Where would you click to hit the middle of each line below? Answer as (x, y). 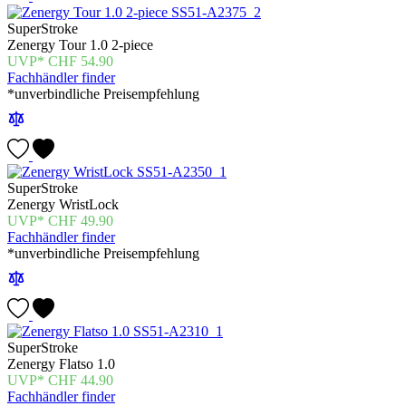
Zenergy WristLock (63, 205)
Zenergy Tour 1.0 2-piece (80, 45)
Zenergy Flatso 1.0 (61, 364)
